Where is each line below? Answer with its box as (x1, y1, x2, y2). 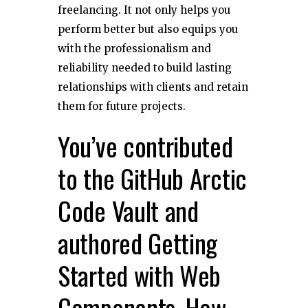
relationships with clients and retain (58, 80, 248, 93)
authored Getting (58, 223, 218, 262)
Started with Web (58, 255, 221, 294)
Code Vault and (58, 190, 199, 230)
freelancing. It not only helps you (58, 3, 230, 16)
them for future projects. (58, 99, 186, 113)
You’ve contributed (58, 126, 233, 165)
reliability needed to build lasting (58, 60, 232, 74)
